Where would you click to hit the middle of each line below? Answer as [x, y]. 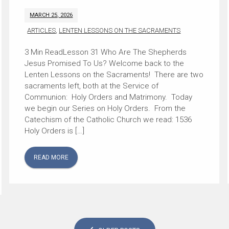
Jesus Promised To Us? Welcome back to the [105, 63]
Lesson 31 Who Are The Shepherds [125, 52]
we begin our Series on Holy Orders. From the [105, 108]
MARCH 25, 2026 [51, 15]
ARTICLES [42, 30]
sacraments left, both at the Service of [92, 86]
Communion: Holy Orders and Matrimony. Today [109, 97]
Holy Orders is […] [55, 131]
